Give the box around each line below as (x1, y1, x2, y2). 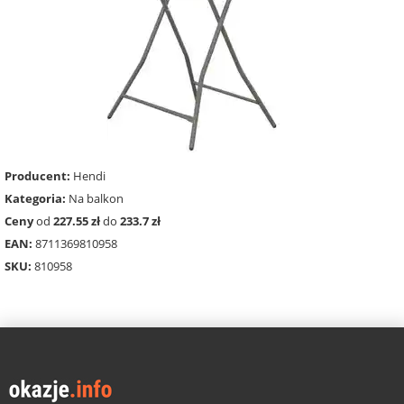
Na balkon (66, 190, 124, 207)
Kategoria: (5, 190, 66, 207)
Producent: (5, 168, 70, 185)
